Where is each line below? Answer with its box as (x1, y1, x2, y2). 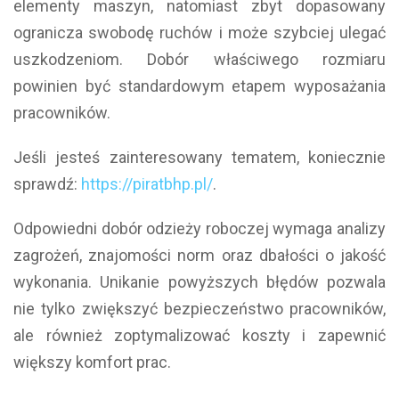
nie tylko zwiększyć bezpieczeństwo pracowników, (13, 298, 386, 318)
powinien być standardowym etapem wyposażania (13, 76, 386, 95)
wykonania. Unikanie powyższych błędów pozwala (13, 272, 386, 291)
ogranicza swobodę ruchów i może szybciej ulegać (13, 22, 386, 42)
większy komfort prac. (13, 352, 171, 371)
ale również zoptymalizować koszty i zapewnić (13, 325, 386, 345)
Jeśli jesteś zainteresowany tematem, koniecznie (13, 147, 386, 167)
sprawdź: (13, 174, 81, 193)
